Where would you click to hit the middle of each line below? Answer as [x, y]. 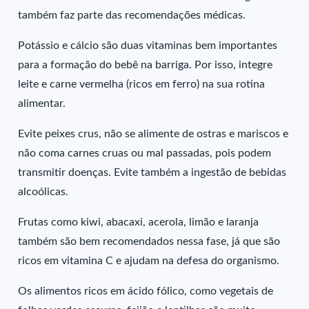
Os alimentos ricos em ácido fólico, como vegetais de [146, 291]
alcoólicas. [46, 192]
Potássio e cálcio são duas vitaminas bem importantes [148, 46]
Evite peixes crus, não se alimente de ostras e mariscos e [153, 134]
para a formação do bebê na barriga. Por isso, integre [146, 65]
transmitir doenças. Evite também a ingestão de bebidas [152, 173]
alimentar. [42, 104]
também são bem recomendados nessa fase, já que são [149, 242]
